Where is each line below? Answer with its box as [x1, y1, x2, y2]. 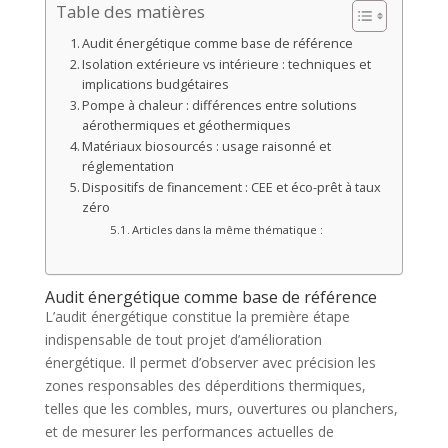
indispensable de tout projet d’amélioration [44, 329, 322, 349]
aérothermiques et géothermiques [82, 116, 292, 134]
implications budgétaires [82, 75, 230, 93]
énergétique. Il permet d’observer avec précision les [44, 352, 376, 372]
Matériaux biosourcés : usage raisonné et [82, 137, 332, 155]
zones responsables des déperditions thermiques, [44, 375, 366, 395]
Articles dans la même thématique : [132, 221, 323, 237]
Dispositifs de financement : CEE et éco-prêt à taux [82, 178, 382, 196]
